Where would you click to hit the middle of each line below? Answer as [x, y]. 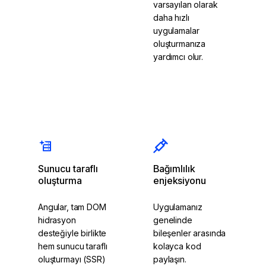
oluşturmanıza [180, 43]
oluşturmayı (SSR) [72, 259]
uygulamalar [176, 30]
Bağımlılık [174, 168]
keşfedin [172, 93]
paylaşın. [170, 259]
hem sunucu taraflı [73, 246]
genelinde [173, 220]
